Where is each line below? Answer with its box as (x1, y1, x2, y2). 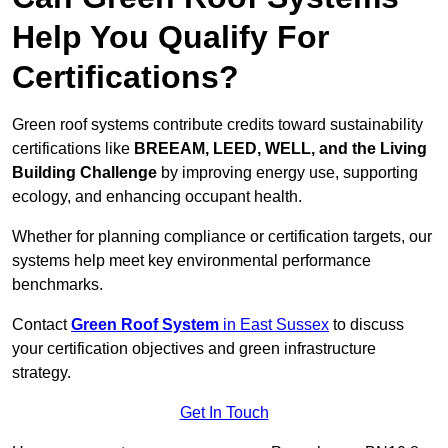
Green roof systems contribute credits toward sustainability (12, 116, 423, 134)
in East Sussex (219, 316, 329, 334)
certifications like (12, 140, 134, 158)
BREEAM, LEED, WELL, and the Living (134, 140, 427, 158)
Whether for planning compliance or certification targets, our (12, 228, 432, 246)
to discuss (329, 316, 404, 334)
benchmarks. (12, 276, 103, 294)
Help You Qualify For (12, 19, 329, 56)
